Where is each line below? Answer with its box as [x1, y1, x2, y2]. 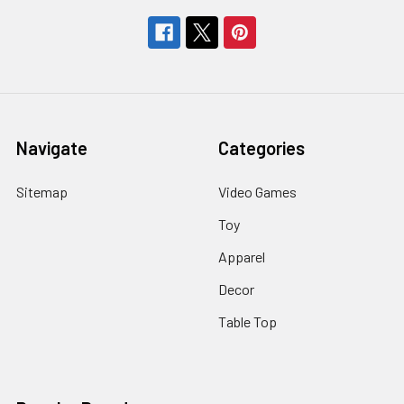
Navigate [16, 136, 87, 159]
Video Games [218, 182, 297, 200]
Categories [218, 136, 305, 159]
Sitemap [16, 182, 68, 200]
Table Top [218, 312, 277, 330]
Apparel [218, 247, 265, 265]
